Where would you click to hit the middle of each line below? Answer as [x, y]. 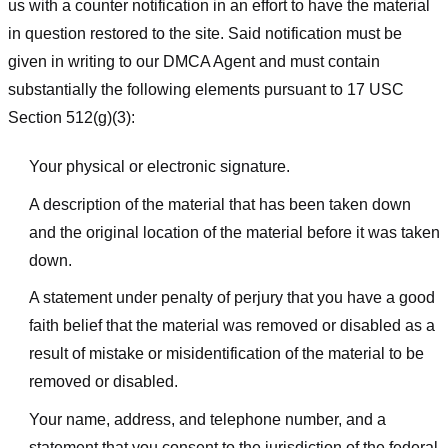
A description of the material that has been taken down [219, 204]
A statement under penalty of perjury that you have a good [231, 298]
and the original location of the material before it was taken [234, 232]
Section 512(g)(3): [71, 118]
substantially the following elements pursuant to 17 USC [206, 90]
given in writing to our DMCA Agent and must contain [194, 62]
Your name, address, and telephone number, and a [207, 419]
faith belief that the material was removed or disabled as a [231, 326]
